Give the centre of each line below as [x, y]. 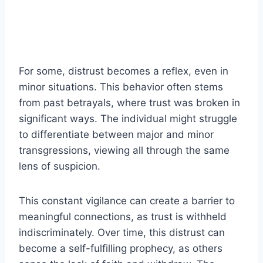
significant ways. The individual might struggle [128, 119]
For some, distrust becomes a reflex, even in [124, 71]
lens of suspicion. [60, 166]
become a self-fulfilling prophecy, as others [121, 249]
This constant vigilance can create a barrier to [127, 201]
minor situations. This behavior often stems [121, 87]
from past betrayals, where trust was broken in [129, 103]
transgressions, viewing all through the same [124, 151]
